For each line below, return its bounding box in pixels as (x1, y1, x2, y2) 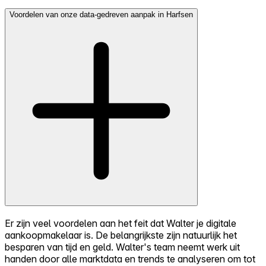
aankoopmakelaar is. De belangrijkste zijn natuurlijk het (5, 229, 237, 241)
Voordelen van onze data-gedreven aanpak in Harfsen (9, 10, 193, 20)
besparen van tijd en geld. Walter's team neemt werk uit (5, 240, 240, 253)
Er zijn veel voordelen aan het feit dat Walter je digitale (5, 217, 236, 229)
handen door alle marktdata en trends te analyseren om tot (5, 252, 255, 265)
